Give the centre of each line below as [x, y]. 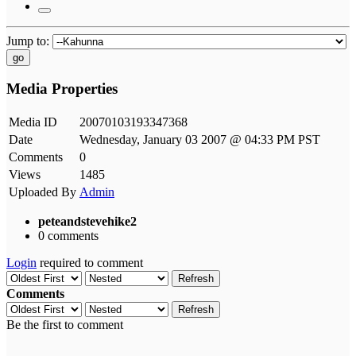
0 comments [68, 236]
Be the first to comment [65, 325]
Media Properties [62, 89]
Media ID [33, 122]
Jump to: [29, 41]
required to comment [90, 263]
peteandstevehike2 [87, 222]
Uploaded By [43, 192]
